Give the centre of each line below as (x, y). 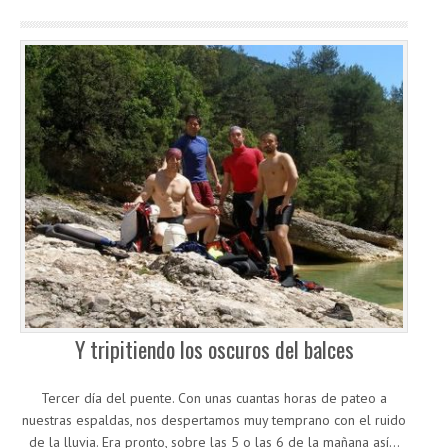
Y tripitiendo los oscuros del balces (214, 349)
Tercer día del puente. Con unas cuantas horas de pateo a (214, 398)
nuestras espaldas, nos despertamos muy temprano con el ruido (214, 420)
